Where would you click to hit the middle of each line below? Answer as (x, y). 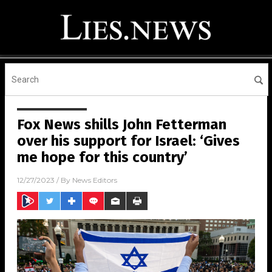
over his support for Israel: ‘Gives (128, 141)
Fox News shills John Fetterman (122, 124)
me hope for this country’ (102, 157)
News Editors (95, 180)
